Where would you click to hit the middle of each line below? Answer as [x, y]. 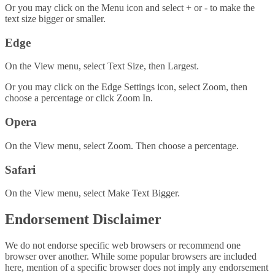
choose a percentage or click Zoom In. [79, 98]
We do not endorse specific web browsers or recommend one [123, 246]
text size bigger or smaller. [55, 19]
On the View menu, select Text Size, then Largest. [102, 66]
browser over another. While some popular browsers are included [131, 257]
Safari [20, 169]
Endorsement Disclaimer [83, 219]
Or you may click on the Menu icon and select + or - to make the [130, 8]
